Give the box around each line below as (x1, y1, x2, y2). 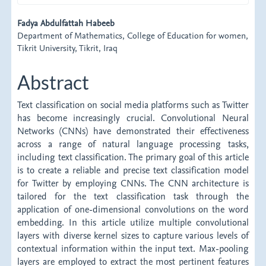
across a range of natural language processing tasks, (17, 138, 249, 151)
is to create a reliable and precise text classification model (17, 164, 249, 177)
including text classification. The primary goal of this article (17, 151, 249, 164)
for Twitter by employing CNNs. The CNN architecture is (17, 178, 249, 190)
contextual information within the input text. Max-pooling (17, 243, 249, 255)
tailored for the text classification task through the (17, 191, 249, 203)
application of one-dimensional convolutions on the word (17, 204, 249, 216)
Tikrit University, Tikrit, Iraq (17, 42, 118, 53)
